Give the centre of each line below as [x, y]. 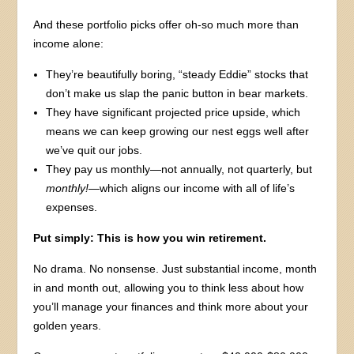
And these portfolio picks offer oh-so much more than [166, 24]
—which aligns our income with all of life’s [192, 188]
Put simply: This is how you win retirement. [150, 237]
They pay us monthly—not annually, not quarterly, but [179, 169]
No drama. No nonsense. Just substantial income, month [175, 268]
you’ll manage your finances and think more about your [171, 306]
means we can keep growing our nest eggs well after [178, 131]
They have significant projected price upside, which [173, 112]
